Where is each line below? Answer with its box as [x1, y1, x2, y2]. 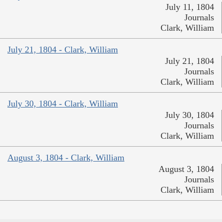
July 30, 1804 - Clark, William [7, 99, 118, 109]
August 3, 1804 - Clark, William [7, 153, 124, 163]
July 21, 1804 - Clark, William [7, 45, 118, 55]
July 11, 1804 [166, 2, 214, 12]
